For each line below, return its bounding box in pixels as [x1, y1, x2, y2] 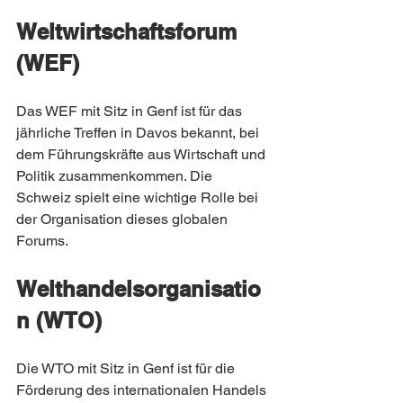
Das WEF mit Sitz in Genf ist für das [16, 103, 246, 120]
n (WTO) [16, 308, 102, 333]
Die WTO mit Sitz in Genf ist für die [16, 360, 238, 377]
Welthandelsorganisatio [16, 276, 261, 301]
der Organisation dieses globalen [16, 210, 231, 228]
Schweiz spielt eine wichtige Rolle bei [16, 189, 262, 206]
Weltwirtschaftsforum [16, 19, 243, 44]
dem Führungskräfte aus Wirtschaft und [16, 146, 269, 163]
